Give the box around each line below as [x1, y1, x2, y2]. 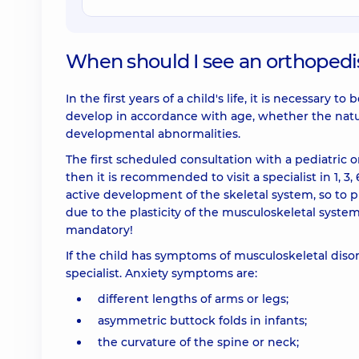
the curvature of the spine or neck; [98, 335, 299, 349]
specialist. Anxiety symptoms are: [66, 266, 257, 280]
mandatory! [66, 223, 133, 237]
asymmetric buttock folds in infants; [98, 313, 307, 328]
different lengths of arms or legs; [98, 292, 288, 306]
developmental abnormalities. [66, 127, 240, 141]
